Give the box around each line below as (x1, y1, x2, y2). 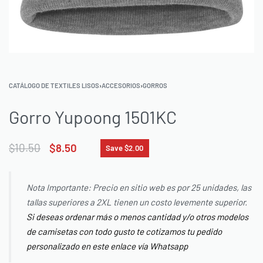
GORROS (143, 81, 167, 89)
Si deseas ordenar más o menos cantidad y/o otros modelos (26, 211, 248, 222)
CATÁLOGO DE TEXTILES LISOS (9, 81, 99, 89)
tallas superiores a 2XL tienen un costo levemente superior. (26, 196, 247, 207)
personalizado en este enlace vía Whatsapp (26, 240, 188, 251)
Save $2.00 (106, 143, 144, 153)
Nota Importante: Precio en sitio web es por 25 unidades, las (26, 181, 251, 193)
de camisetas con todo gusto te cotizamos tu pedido (26, 225, 222, 237)
